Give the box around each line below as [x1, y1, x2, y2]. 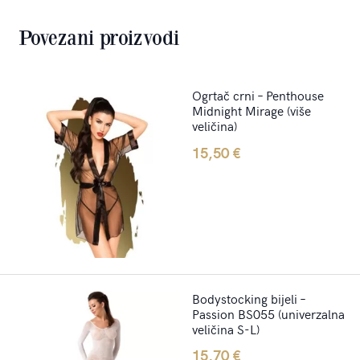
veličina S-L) [192, 319, 260, 337]
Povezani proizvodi [18, 26, 179, 51]
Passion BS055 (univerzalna [192, 304, 345, 322]
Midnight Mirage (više [192, 101, 311, 120]
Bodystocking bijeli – [192, 288, 305, 307]
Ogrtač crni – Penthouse [192, 86, 324, 104]
